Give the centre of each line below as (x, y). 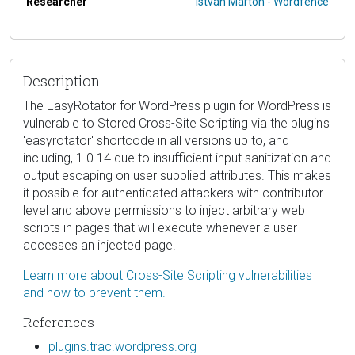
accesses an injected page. (99, 245)
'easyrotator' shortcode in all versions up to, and (156, 140)
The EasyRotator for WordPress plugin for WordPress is (177, 105)
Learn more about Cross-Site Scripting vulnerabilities (168, 275)
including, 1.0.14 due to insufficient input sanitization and (177, 158)
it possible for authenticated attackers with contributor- (175, 193)
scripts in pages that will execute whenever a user (160, 227)
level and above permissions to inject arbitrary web (164, 210)
